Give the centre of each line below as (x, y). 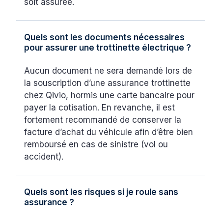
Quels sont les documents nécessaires (105, 38)
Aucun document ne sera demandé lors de (108, 71)
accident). (44, 157)
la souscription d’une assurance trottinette (108, 83)
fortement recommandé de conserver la (103, 120)
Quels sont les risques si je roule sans (101, 192)
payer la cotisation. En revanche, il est (100, 108)
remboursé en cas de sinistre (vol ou (96, 145)
